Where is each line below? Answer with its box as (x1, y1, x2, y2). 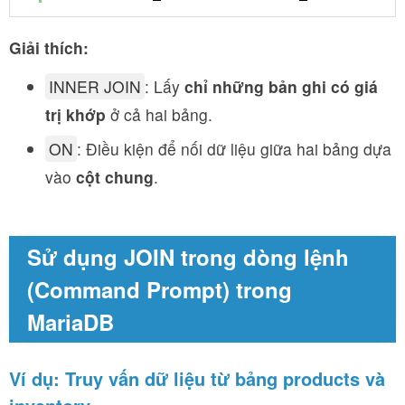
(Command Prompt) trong (27, 273, 292, 305)
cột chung (76, 165, 154, 188)
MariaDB (27, 306, 114, 337)
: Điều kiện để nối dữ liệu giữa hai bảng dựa (77, 137, 391, 160)
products (283, 364, 360, 391)
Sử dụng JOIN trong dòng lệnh (27, 240, 349, 272)
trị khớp (45, 102, 106, 126)
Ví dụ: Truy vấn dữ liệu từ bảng (9, 364, 283, 391)
